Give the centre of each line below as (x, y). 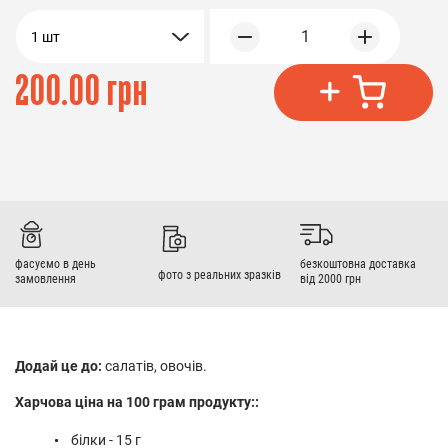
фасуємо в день (55, 263)
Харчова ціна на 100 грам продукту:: (137, 401)
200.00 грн (81, 92)
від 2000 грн (331, 278)
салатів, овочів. (154, 365)
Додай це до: (58, 365)
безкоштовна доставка (358, 263)
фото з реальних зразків (219, 275)
